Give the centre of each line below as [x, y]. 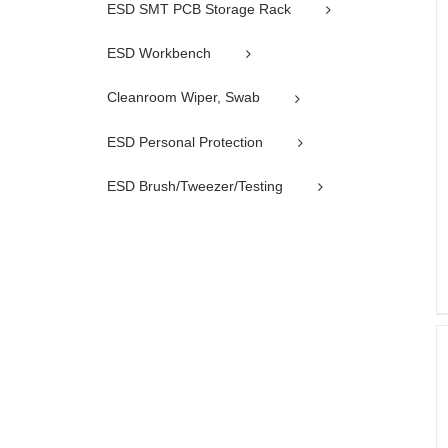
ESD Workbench [159, 53]
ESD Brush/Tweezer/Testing [195, 185]
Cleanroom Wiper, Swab [183, 97]
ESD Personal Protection [185, 141]
